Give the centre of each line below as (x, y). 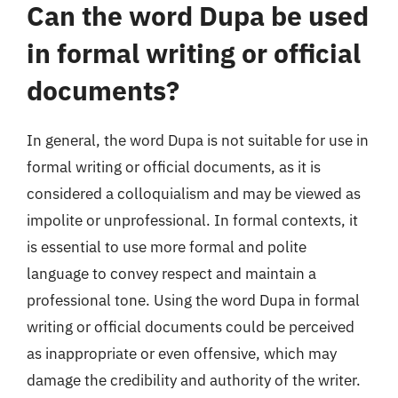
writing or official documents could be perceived (191, 327)
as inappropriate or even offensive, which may (182, 354)
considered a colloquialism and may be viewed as (194, 194)
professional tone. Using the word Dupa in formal (193, 300)
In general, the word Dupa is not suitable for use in (198, 140)
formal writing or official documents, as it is (174, 167)
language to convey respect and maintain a (171, 274)
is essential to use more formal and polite (167, 247)
